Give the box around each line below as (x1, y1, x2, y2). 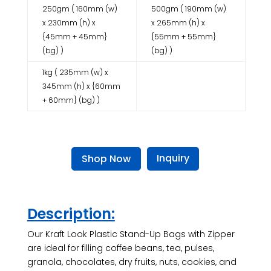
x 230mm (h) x (42, 18, 96, 28)
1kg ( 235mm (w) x (42, 67, 108, 77)
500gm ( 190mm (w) (151, 4, 226, 14)
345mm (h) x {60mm (42, 81, 120, 91)
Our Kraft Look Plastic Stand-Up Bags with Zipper (27, 227, 235, 240)
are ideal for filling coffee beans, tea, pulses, (27, 241, 214, 254)
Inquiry (157, 151, 190, 165)
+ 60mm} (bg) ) (42, 95, 100, 105)
